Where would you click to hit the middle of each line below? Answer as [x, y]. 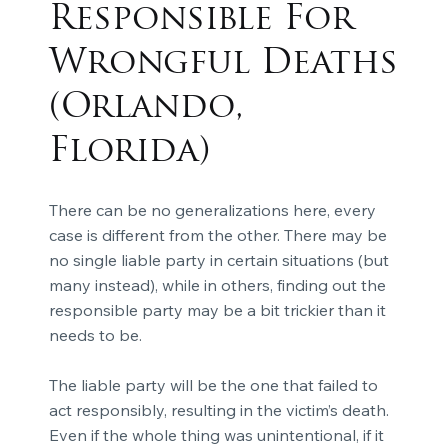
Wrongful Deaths [223, 65]
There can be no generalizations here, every [212, 210]
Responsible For [201, 21]
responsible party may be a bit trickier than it [217, 310]
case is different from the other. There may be [217, 235]
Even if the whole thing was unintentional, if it [216, 435]
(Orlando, [146, 109]
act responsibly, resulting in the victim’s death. [218, 410]
